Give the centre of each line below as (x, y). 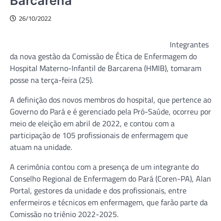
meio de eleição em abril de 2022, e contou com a (92, 123)
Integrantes (189, 44)
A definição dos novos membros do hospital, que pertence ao (110, 99)
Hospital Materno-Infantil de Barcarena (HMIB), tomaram (106, 68)
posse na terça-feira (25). (52, 80)
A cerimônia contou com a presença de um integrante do (104, 166)
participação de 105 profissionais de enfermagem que (99, 135)
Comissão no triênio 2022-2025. (64, 214)
